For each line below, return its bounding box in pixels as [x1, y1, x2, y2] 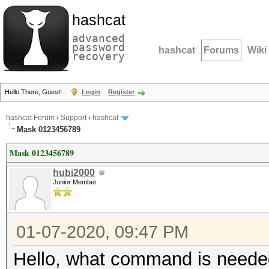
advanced [72, 32, 125, 44]
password [72, 41, 125, 53]
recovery [72, 50, 125, 62]
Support [61, 113, 86, 122]
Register [108, 88, 134, 95]
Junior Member [53, 178, 97, 186]
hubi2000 [53, 168, 95, 178]
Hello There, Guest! [5, 88, 64, 95]
